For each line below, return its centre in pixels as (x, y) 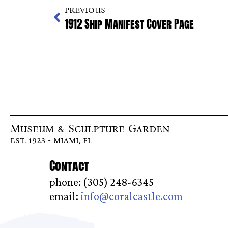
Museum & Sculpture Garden (90, 129)
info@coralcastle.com (132, 196)
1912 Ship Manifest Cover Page (129, 24)
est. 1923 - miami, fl (51, 140)
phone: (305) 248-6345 (102, 182)
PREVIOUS (85, 10)
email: (65, 196)
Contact (69, 166)
